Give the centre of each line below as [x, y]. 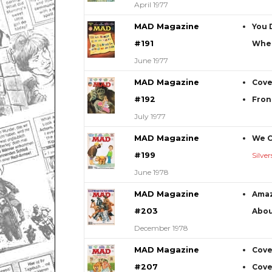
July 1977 [150, 116]
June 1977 [151, 60]
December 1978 [161, 228]
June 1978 [151, 172]
